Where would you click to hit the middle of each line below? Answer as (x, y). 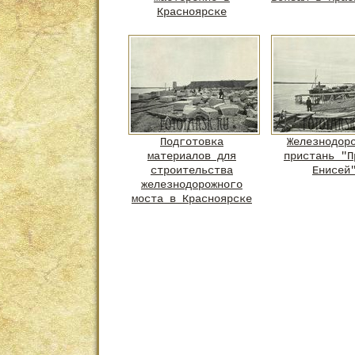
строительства (192, 170)
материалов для (192, 156)
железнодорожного (192, 185)
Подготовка (192, 142)
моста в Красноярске (192, 199)
